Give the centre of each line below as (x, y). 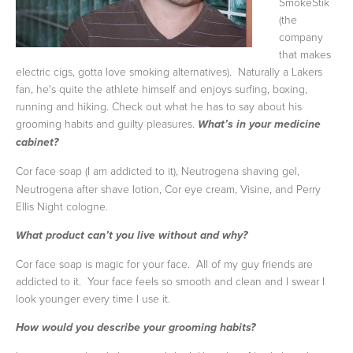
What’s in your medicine (259, 124)
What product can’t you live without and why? (132, 236)
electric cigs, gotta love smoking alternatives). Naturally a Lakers (169, 71)
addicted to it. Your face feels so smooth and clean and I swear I (170, 281)
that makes (305, 54)
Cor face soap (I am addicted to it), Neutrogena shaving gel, (158, 171)
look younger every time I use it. (93, 298)
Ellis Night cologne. (62, 206)
